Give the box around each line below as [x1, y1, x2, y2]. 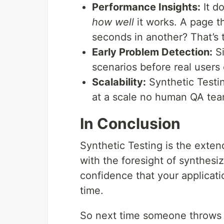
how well [92, 16, 134, 28]
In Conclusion [80, 114, 180, 133]
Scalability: [92, 76, 146, 88]
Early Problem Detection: [92, 46, 212, 58]
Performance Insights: [92, 1, 200, 13]
